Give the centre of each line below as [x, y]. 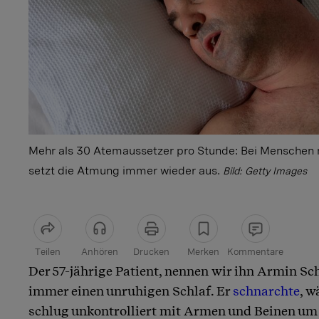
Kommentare [255, 251]
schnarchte [266, 291]
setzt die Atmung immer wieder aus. [124, 170]
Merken [203, 251]
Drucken [151, 251]
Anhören [99, 251]
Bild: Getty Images [265, 171]
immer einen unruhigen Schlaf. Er [131, 291]
